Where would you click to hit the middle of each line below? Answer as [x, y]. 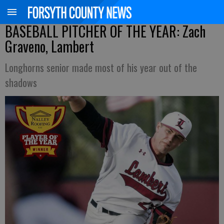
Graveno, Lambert [49, 46]
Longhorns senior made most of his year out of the [101, 67]
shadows [21, 82]
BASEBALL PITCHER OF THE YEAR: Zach [105, 31]
